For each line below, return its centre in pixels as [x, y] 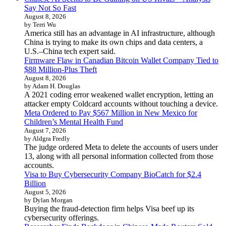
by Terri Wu [40, 25]
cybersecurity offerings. [62, 218]
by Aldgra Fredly [47, 139]
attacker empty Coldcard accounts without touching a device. [121, 104]
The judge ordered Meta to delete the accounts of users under [121, 147]
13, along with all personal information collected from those [119, 156]
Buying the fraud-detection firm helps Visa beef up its [109, 209]
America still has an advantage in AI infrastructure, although [120, 33]
